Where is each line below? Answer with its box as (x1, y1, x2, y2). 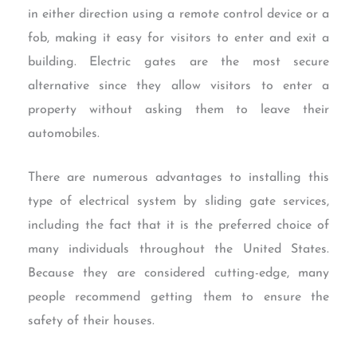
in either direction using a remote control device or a (27, 7, 330, 21)
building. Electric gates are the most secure (27, 55, 330, 69)
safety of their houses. (27, 315, 155, 328)
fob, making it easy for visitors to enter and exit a (27, 31, 330, 45)
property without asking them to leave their (27, 103, 330, 116)
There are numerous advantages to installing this (27, 171, 330, 185)
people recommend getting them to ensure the (27, 291, 330, 304)
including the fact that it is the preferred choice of (27, 219, 330, 233)
